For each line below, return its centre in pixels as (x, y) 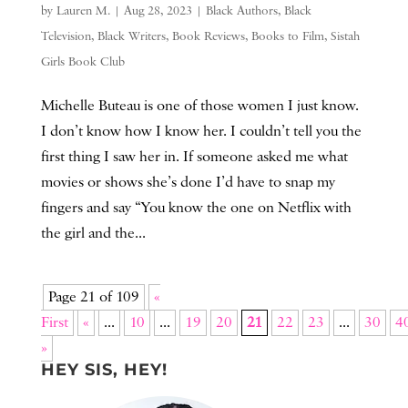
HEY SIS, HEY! (104, 370)
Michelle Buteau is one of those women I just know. (199, 107)
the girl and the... (93, 234)
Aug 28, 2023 (158, 11)
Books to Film (287, 37)
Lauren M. (83, 11)
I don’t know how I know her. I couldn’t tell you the (201, 132)
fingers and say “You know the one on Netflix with (196, 209)
